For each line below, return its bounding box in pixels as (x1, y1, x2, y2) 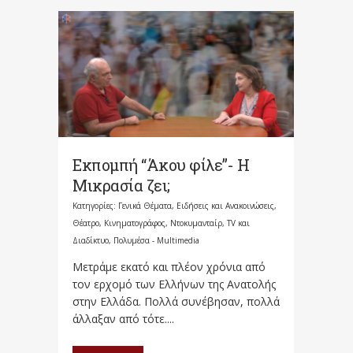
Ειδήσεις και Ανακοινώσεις (176, 200, 274, 212)
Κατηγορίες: (72, 200, 118, 212)
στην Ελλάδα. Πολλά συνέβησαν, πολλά (72, 294, 280, 310)
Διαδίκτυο (72, 235, 109, 247)
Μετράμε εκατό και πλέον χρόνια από (72, 259, 266, 275)
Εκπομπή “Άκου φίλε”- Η (72, 154, 249, 176)
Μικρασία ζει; (72, 175, 170, 196)
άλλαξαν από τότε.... (72, 311, 174, 327)
